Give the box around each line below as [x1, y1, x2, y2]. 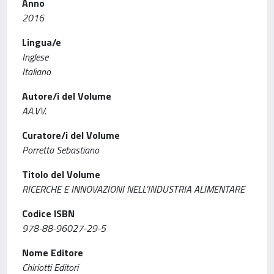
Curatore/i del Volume [22, 127, 120, 143]
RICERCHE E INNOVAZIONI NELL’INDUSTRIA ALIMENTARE [22, 181, 245, 196]
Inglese [22, 49, 48, 64]
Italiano [22, 64, 51, 79]
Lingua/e [22, 34, 61, 50]
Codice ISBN [22, 206, 75, 221]
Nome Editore [22, 245, 83, 260]
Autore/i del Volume [22, 88, 111, 103]
